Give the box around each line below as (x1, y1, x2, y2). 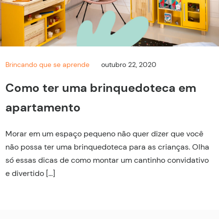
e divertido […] (5, 168, 56, 178)
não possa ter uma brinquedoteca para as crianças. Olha (5, 141, 210, 152)
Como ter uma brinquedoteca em (5, 80, 197, 95)
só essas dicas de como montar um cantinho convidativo (5, 154, 209, 165)
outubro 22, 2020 (101, 60, 157, 69)
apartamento (5, 99, 81, 115)
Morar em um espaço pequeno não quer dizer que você (5, 128, 204, 139)
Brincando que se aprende (5, 60, 90, 69)
